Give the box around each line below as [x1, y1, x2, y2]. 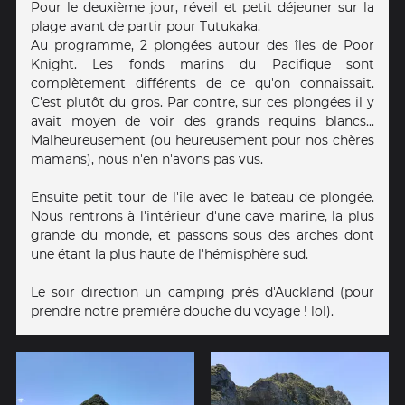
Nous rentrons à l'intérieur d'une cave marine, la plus [31, 207, 374, 224]
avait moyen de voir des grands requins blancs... [31, 112, 374, 129]
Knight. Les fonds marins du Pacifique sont [31, 55, 374, 72]
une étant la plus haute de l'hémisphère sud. [31, 245, 308, 262]
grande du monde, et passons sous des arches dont [31, 226, 374, 243]
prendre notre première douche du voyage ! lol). [31, 302, 334, 319]
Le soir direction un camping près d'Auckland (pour [31, 283, 374, 300]
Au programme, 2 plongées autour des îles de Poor [31, 36, 374, 53]
